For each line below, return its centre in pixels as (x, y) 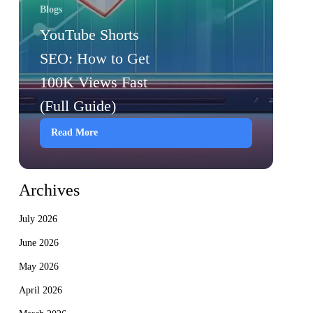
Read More (74, 133)
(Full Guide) (78, 105)
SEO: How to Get (94, 58)
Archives (49, 190)
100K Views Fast (93, 82)
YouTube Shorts (89, 34)
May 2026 (38, 267)
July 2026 (38, 219)
